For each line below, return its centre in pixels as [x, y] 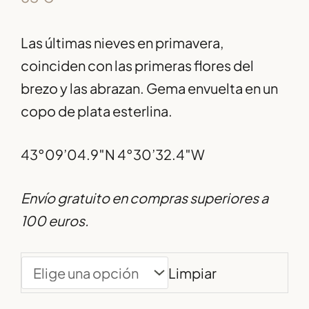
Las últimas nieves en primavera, [122, 42]
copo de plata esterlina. [97, 110]
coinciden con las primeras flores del [137, 65]
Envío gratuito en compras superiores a [144, 197]
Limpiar [192, 272]
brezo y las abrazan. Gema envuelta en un [149, 88]
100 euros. [55, 220]
